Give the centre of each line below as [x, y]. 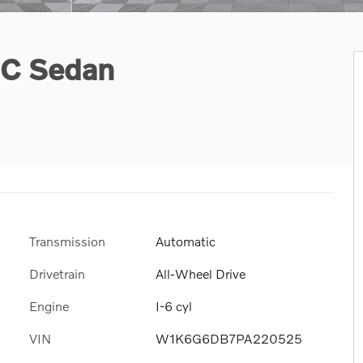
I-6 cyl [174, 305]
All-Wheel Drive [201, 273]
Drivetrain [57, 273]
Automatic [186, 241]
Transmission [67, 241]
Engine [49, 305]
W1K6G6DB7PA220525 [229, 339]
